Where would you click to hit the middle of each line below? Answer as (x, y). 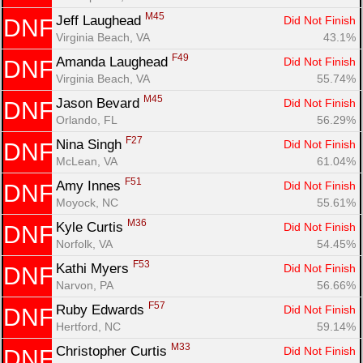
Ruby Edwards (102, 310)
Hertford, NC (88, 326)
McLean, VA (87, 161)
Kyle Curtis (92, 227)
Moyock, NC (87, 202)
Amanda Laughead (114, 62)
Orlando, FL (87, 120)
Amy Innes (90, 186)
